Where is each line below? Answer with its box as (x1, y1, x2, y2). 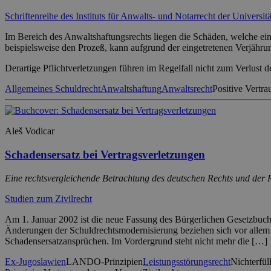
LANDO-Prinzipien (66, 256, 143, 267)
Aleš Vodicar (5, 126, 54, 137)
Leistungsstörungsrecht (143, 256, 230, 267)
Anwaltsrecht (162, 83, 212, 94)
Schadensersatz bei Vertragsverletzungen (5, 148, 205, 161)
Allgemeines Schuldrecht (5, 83, 100, 94)
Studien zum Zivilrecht (5, 193, 92, 204)
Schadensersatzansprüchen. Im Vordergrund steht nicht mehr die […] (5, 235, 267, 246)
